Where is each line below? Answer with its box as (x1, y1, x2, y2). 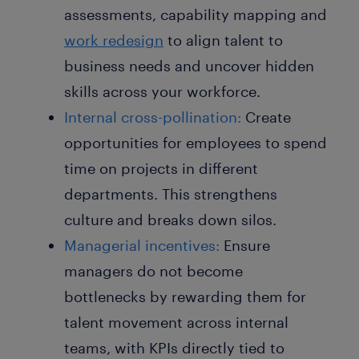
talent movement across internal (64, 313, 288, 331)
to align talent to (163, 30, 283, 49)
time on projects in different (64, 159, 258, 177)
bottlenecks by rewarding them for (64, 287, 306, 305)
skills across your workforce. (64, 82, 260, 100)
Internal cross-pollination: (64, 107, 241, 126)
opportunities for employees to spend (64, 133, 327, 151)
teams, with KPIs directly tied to (64, 338, 284, 357)
